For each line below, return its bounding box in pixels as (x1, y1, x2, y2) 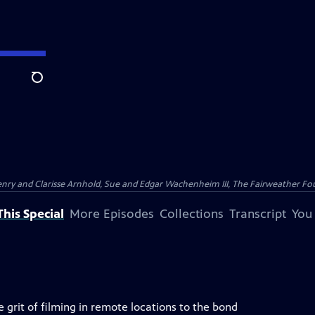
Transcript (229, 206, 286, 221)
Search (31, 78, 65, 92)
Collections (160, 206, 224, 221)
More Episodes (70, 206, 154, 221)
